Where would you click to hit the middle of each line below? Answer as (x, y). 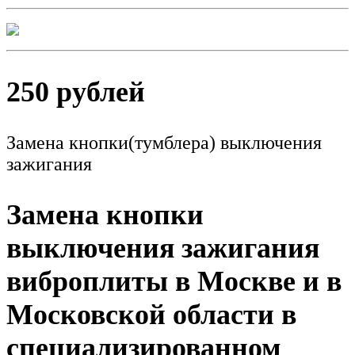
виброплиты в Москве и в (174, 282)
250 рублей (76, 92)
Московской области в (151, 315)
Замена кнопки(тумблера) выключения (164, 142)
